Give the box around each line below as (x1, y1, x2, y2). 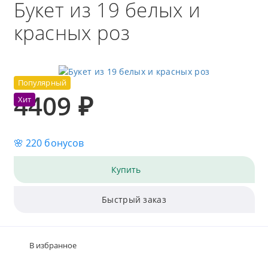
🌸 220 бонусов (13, 136, 84, 150)
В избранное (29, 240, 77, 251)
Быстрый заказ (102, 193, 166, 205)
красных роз (13, 19, 130, 46)
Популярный (17, 78, 66, 88)
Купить (111, 164, 141, 175)
